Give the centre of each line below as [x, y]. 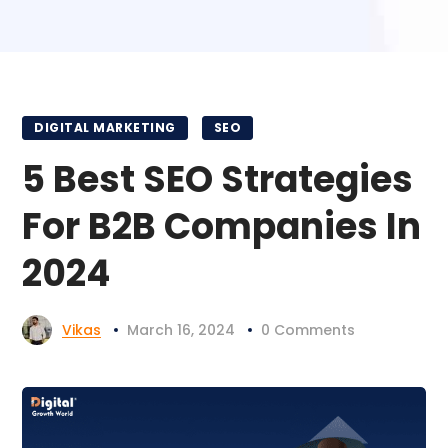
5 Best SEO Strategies [218, 179]
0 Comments [308, 330]
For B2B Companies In [222, 226]
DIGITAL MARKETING [105, 127]
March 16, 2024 [181, 330]
